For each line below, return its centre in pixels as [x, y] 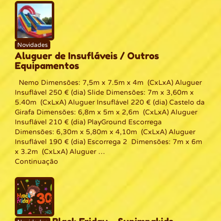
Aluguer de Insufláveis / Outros [87, 55]
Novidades [33, 45]
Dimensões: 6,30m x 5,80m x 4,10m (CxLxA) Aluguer [105, 132]
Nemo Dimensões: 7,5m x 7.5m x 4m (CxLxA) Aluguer [108, 83]
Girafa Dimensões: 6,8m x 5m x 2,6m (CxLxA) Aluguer [106, 112]
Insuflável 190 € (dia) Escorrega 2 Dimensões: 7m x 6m [109, 142]
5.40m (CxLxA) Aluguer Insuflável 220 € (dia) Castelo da [110, 102]
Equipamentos [47, 65]
